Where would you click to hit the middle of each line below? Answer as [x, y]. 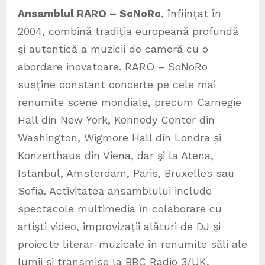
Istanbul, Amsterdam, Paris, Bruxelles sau [126, 173]
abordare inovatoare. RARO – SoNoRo [113, 67]
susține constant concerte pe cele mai [117, 85]
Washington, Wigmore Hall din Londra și [119, 138]
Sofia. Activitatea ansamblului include [115, 191]
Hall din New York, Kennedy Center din [116, 120]
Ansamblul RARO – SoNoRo [89, 14]
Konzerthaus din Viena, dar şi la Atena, [116, 156]
